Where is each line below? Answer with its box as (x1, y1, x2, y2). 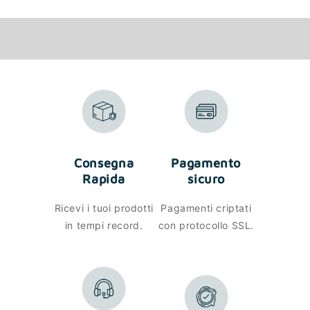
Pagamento (171, 156, 241, 171)
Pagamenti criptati (161, 202, 252, 215)
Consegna (74, 156, 134, 171)
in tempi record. (64, 219, 143, 232)
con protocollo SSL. (158, 219, 254, 232)
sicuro (188, 172, 225, 187)
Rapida (82, 172, 126, 187)
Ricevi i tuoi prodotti (54, 202, 154, 215)
